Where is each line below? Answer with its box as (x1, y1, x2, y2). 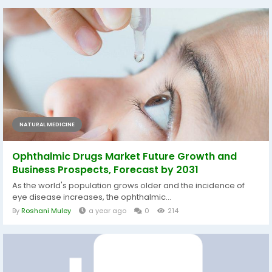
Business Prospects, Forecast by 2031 (12, 162, 199, 177)
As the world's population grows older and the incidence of (12, 179, 245, 191)
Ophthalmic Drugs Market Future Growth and (12, 149, 237, 163)
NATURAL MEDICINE (19, 120, 75, 128)
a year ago (89, 205, 126, 216)
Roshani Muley (21, 205, 71, 216)
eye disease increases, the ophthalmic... (12, 191, 171, 203)
